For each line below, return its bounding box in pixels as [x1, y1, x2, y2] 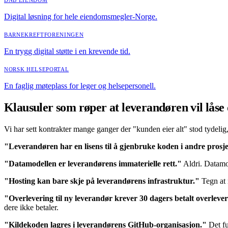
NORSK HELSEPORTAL [4, 66, 69, 72]
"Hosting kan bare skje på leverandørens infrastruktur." [4, 177, 199, 186]
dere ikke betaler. [4, 203, 59, 212]
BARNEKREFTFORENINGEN [4, 31, 84, 38]
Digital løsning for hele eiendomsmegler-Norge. [4, 12, 157, 21]
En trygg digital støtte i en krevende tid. [4, 46, 130, 55]
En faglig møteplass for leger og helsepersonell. [4, 81, 156, 90]
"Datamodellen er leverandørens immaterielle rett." [4, 159, 182, 168]
